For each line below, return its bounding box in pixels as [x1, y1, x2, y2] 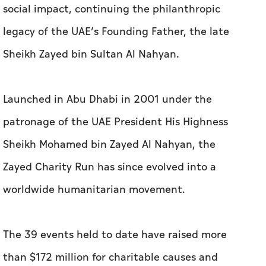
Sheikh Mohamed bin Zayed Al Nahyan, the [3, 137, 216, 153]
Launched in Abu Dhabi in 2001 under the [3, 91, 212, 108]
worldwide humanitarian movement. [3, 182, 185, 198]
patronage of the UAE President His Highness [3, 114, 228, 131]
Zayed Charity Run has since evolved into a [3, 159, 216, 176]
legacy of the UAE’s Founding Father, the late [3, 24, 229, 40]
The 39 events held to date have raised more [3, 227, 227, 243]
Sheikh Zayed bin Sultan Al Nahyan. [3, 46, 179, 63]
